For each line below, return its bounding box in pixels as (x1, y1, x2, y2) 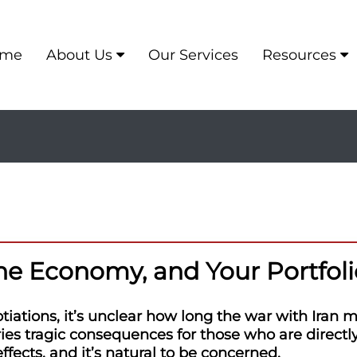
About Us (45, 46, 112, 64)
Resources (261, 46, 336, 64)
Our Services (147, 46, 238, 64)
